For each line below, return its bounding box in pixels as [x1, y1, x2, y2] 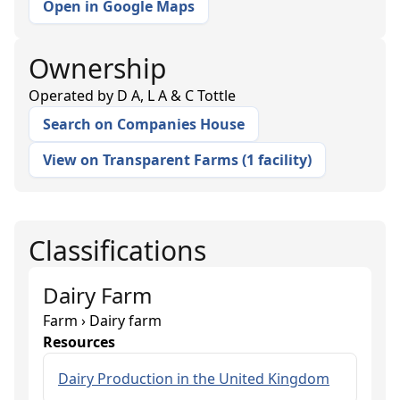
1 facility [246, 150, 307, 170]
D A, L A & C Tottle [117, 86, 236, 105]
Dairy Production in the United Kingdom [58, 369, 329, 388]
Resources [43, 332, 115, 352]
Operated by [29, 86, 117, 105]
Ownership [29, 50, 166, 87]
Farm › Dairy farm [43, 311, 162, 330]
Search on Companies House [43, 114, 245, 134]
